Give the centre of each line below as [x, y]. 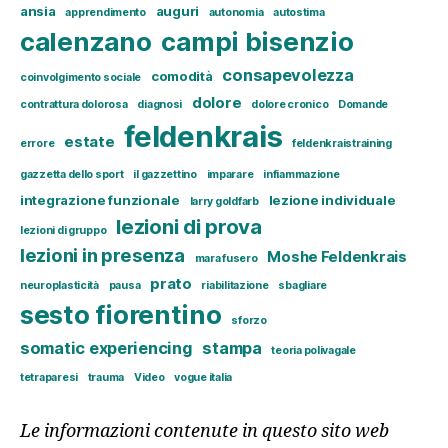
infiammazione [301, 175]
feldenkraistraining [342, 144]
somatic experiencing [106, 348]
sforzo [249, 321]
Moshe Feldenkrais [337, 257]
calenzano [86, 42]
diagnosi [160, 105]
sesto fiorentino [121, 315]
